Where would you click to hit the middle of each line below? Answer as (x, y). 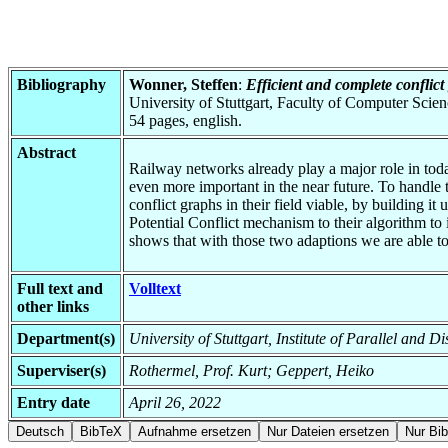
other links (53, 306)
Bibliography (61, 84)
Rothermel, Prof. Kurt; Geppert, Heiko (251, 370)
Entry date (53, 402)
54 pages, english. (185, 120)
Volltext (155, 288)
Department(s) (66, 338)
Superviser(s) (61, 370)
